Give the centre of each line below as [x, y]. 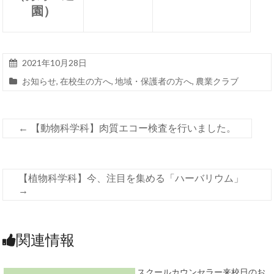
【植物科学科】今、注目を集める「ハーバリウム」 [131, 178]
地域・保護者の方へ [154, 81]
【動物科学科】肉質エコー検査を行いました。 [132, 128]
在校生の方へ [86, 81]
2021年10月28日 [55, 63]
